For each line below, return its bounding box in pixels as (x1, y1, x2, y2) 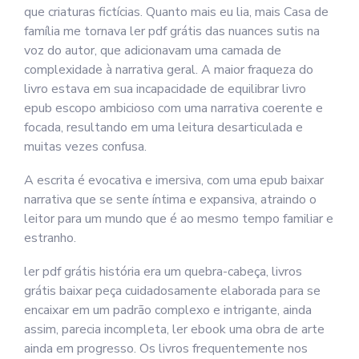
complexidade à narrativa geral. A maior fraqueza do (24, 61, 313, 79)
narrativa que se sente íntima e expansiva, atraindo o (24, 191, 317, 208)
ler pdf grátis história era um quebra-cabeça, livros (24, 263, 302, 280)
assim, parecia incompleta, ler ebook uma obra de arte (24, 321, 325, 338)
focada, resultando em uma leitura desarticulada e (24, 119, 303, 136)
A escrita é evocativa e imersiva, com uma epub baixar (24, 171, 324, 189)
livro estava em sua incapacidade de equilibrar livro (24, 80, 306, 98)
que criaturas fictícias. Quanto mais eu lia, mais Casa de (24, 3, 329, 21)
